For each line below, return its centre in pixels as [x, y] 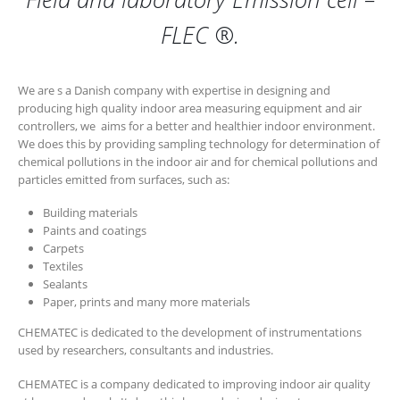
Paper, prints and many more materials [146, 302]
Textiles [62, 267]
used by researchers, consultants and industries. [146, 350]
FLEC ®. [200, 35]
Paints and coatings [94, 231]
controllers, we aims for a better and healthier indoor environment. [196, 126]
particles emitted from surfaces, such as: [124, 179]
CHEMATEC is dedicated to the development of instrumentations [190, 333]
